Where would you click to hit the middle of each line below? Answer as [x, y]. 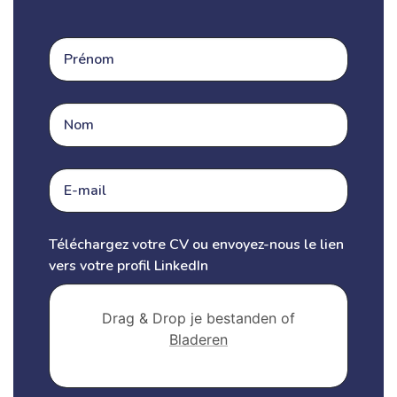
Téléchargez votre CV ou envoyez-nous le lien [196, 245]
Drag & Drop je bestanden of [198, 319]
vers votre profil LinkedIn [128, 266]
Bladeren [198, 340]
